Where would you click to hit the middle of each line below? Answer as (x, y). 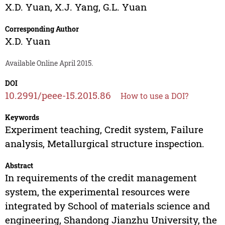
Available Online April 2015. (49, 63)
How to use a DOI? (154, 96)
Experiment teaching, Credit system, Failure (104, 130)
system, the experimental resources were (97, 192)
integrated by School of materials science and (107, 206)
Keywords (22, 118)
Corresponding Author (42, 29)
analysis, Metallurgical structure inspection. (104, 144)
